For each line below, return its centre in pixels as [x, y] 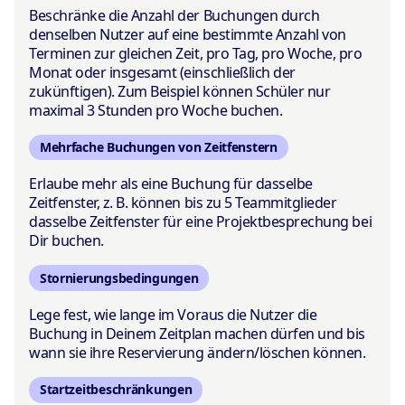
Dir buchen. [66, 241]
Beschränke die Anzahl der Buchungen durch [174, 15]
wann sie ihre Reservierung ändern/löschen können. [198, 352]
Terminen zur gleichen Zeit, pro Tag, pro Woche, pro [196, 53]
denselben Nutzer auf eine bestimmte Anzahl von [188, 34]
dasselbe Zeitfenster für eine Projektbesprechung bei [201, 222]
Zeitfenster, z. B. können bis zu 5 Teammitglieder [183, 203]
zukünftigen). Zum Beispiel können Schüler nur [180, 91]
